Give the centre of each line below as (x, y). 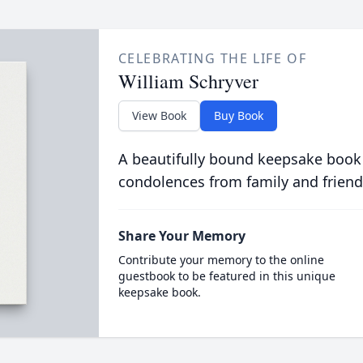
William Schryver (188, 81)
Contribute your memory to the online (221, 260)
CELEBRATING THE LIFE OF (212, 58)
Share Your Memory (181, 236)
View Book (159, 115)
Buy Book (238, 115)
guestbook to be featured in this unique (226, 276)
